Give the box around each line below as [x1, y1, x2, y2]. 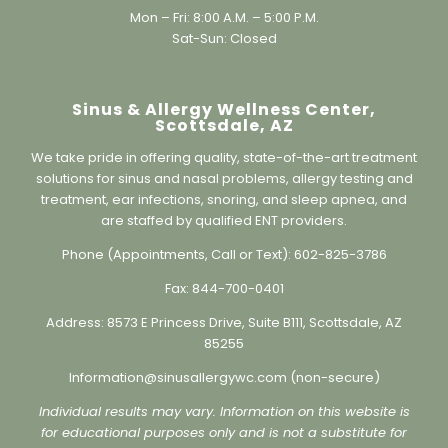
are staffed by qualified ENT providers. [101, 238, 347, 258]
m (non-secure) [273, 395, 380, 415]
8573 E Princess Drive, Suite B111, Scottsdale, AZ [107, 340, 402, 360]
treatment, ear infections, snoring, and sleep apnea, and [41, 217, 407, 237]
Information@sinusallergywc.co [68, 395, 274, 415]
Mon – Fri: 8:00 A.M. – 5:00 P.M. [129, 35, 319, 55]
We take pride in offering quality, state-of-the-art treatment [31, 175, 417, 195]
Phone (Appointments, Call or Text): [61, 272, 294, 292]
